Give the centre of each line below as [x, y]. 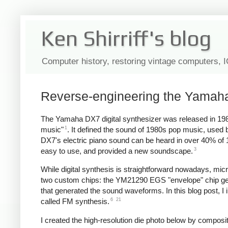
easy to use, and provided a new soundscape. [117, 151]
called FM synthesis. [75, 202]
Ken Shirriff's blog [126, 38]
